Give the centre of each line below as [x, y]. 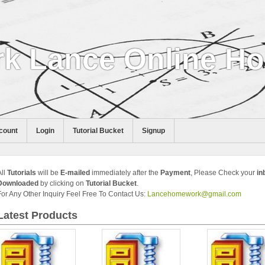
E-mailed [75, 173]
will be [48, 173]
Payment [175, 173]
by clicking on [62, 183]
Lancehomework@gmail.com [194, 194]
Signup [153, 131]
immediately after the [125, 173]
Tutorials [21, 173]
